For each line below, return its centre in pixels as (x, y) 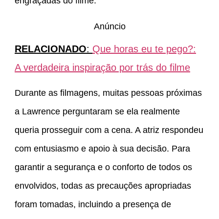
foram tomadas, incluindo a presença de (93, 205)
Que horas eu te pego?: (144, 49)
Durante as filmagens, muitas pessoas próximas (108, 93)
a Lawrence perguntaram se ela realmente (97, 112)
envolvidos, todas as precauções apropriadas (103, 186)
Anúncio (109, 26)
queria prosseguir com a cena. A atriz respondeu (109, 130)
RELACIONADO (51, 49)
